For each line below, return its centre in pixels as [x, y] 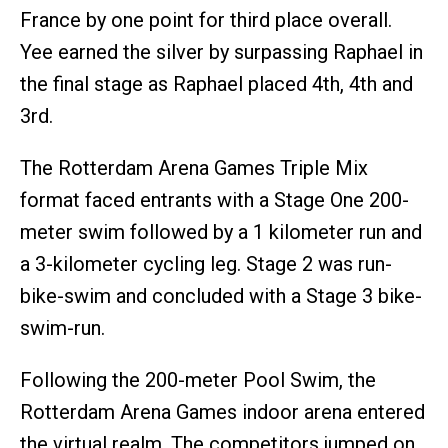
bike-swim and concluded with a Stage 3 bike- [221, 295]
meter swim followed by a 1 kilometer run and [221, 231]
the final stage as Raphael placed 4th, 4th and [216, 83]
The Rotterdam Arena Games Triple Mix [194, 167]
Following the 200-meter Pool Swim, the [198, 379]
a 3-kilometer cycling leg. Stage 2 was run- [206, 263]
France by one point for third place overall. [206, 19]
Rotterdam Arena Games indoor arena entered [222, 411]
